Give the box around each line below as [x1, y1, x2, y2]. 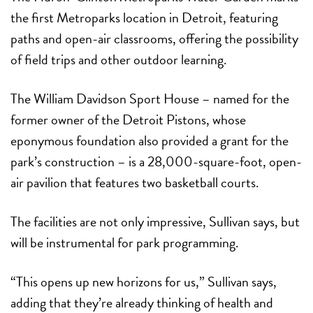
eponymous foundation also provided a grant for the [10, 129, 289, 151]
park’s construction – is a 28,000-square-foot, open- [10, 150, 302, 172]
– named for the [199, 87, 289, 109]
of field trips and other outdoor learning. [10, 48, 227, 70]
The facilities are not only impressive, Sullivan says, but [10, 210, 300, 232]
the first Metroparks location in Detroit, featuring [10, 6, 278, 28]
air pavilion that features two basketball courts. [10, 171, 259, 193]
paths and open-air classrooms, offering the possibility [10, 27, 298, 49]
